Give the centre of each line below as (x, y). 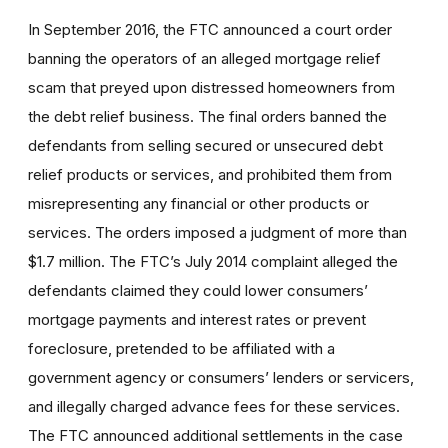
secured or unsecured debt (289, 145)
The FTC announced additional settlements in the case (215, 435)
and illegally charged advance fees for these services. (214, 406)
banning (56, 58)
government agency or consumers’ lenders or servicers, (221, 377)
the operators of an (153, 58)
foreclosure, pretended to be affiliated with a (181, 348)
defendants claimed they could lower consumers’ (198, 290)
